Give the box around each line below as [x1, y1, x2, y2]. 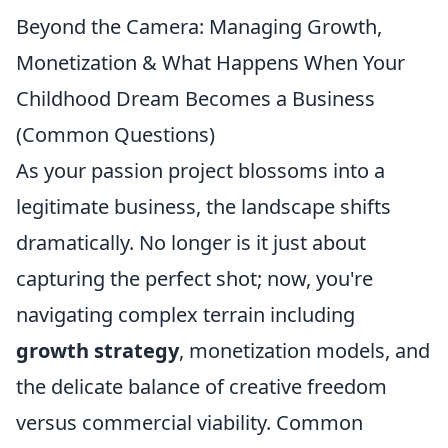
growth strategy [16, 337, 179, 365]
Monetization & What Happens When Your [16, 49, 405, 77]
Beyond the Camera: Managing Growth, [16, 13, 382, 41]
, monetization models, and [179, 337, 430, 365]
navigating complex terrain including [16, 301, 355, 329]
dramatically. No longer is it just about [16, 229, 366, 257]
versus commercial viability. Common [16, 409, 363, 437]
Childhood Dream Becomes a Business [16, 85, 375, 113]
